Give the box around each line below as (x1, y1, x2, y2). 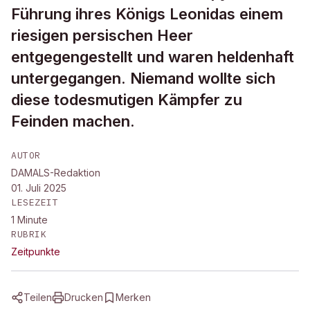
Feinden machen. (11, 112, 135, 130)
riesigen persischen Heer (11, 26, 193, 44)
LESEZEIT (11, 197, 59, 208)
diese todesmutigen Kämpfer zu (11, 91, 242, 109)
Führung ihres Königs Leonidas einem (11, 5, 283, 23)
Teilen (24, 291, 52, 303)
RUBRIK (11, 228, 47, 240)
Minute (17, 214, 48, 226)
